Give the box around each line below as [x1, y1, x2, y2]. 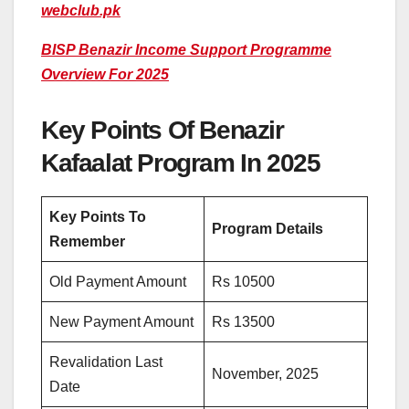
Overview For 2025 [41, 66, 169, 82]
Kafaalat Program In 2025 [41, 148, 320, 177]
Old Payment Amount [49, 273, 186, 289]
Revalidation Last [49, 353, 163, 370]
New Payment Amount [49, 313, 194, 330]
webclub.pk [41, 2, 121, 18]
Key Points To [49, 208, 146, 225]
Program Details [212, 220, 323, 236]
